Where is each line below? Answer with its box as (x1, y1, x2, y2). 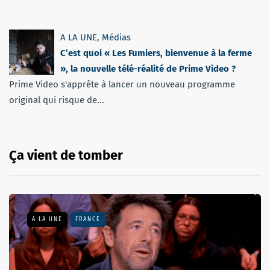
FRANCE (75, 215, 101, 223)
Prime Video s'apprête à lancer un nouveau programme (9, 78, 235, 90)
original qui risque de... (9, 94, 104, 105)
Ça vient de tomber (9, 146, 123, 163)
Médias (102, 31, 131, 43)
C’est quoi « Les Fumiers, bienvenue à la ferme (60, 47, 252, 58)
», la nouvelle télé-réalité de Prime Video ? (60, 63, 236, 74)
